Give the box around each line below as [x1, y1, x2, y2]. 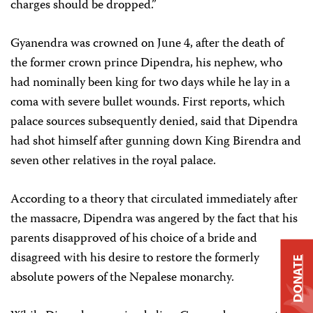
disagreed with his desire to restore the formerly [10, 248, 259, 269]
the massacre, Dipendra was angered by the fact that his [10, 209, 298, 230]
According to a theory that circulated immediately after [10, 189, 298, 210]
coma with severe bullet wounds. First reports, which [10, 92, 285, 113]
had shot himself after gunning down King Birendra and [10, 131, 301, 152]
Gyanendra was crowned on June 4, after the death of [10, 34, 284, 54]
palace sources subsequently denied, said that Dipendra [10, 112, 298, 133]
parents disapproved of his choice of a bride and [10, 228, 257, 249]
